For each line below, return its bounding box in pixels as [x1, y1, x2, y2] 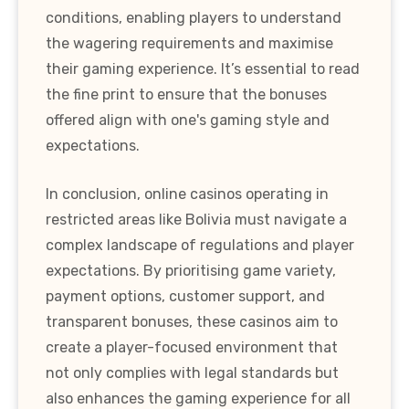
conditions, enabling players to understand [46, 8, 341, 26]
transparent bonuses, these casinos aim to [46, 312, 338, 330]
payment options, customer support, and [46, 287, 325, 305]
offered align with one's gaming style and [46, 110, 330, 129]
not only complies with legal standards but [46, 363, 339, 382]
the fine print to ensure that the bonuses [46, 85, 327, 103]
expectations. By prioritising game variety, [46, 261, 336, 279]
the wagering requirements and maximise [46, 34, 333, 52]
